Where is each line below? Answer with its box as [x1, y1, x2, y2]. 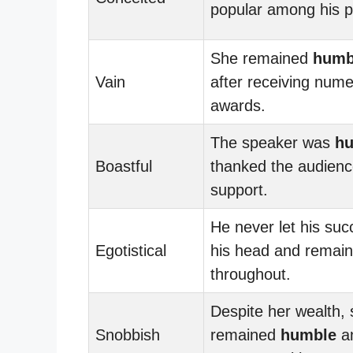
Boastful [95, 157, 152, 175]
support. [210, 180, 268, 199]
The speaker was [210, 133, 335, 151]
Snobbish [95, 325, 160, 344]
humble [281, 325, 336, 344]
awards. [210, 96, 266, 114]
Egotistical [95, 241, 166, 259]
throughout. [210, 265, 291, 283]
